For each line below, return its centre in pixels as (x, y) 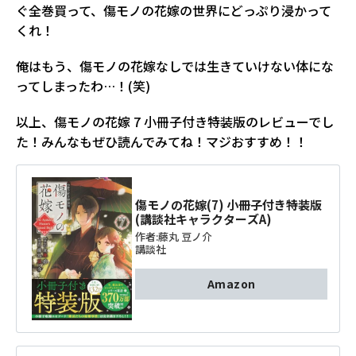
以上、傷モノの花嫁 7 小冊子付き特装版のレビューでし (175, 122)
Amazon (232, 283)
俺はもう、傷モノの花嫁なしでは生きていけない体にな (175, 66)
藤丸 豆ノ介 (186, 236)
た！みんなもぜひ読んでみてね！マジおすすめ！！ (162, 141)
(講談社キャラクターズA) (204, 219)
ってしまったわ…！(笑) (83, 86)
